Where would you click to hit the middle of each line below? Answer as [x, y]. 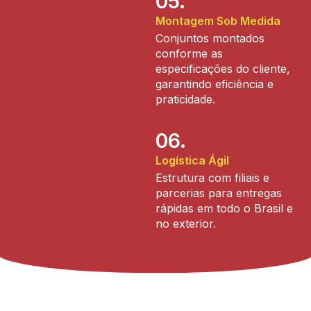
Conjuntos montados [210, 38]
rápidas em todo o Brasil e [224, 208]
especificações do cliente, [223, 68]
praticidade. [185, 99]
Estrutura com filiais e [212, 177]
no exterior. [186, 223]
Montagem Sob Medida [218, 20]
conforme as [189, 53]
